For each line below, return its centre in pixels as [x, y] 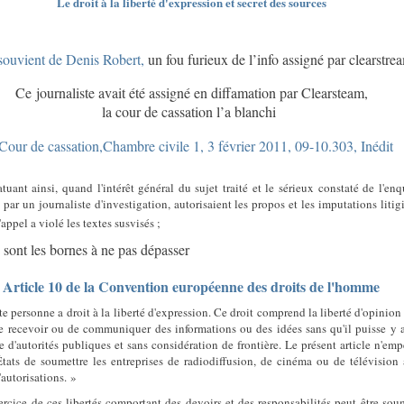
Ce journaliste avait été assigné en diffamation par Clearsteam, [191, 92]
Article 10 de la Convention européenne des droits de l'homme [191, 286]
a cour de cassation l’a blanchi [193, 111]
